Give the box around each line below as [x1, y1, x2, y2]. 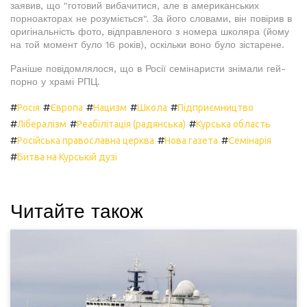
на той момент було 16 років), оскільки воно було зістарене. [10, 39, 284, 51]
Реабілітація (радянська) [77, 119, 186, 130]
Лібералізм [17, 119, 66, 130]
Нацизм [93, 102, 127, 114]
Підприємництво [177, 102, 254, 114]
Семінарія [228, 135, 271, 147]
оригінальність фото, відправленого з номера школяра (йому [10, 26, 289, 38]
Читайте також [10, 200, 143, 223]
